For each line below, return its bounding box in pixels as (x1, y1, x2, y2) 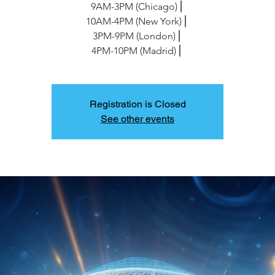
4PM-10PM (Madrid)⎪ (91, 45, 184, 56)
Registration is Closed (89, 98, 186, 110)
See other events (101, 113, 174, 125)
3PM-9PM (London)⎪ (92, 30, 183, 42)
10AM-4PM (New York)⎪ (86, 15, 189, 27)
